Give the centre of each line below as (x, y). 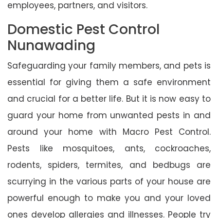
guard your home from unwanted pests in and (109, 115)
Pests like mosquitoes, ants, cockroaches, (109, 148)
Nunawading (51, 45)
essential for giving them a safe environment (109, 82)
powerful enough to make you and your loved (109, 198)
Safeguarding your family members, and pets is (109, 65)
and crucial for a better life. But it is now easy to (109, 99)
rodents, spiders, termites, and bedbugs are (109, 165)
